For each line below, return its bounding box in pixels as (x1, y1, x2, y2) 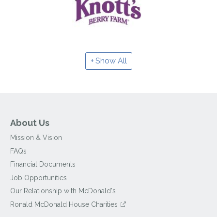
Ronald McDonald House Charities (10, 200, 118, 208)
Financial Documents (10, 160, 76, 169)
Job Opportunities (10, 173, 67, 182)
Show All (95, 56, 127, 66)
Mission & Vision (10, 134, 62, 142)
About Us (10, 118, 50, 128)
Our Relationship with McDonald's (10, 187, 116, 195)
